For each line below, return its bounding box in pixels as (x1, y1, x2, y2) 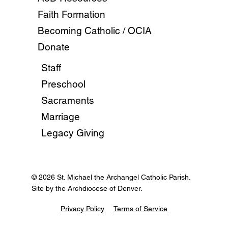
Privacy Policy (60, 204, 104, 213)
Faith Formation (38, 8, 106, 20)
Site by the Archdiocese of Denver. (31, 184, 142, 192)
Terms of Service (113, 204, 167, 213)
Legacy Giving (41, 127, 105, 138)
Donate (38, 41, 70, 52)
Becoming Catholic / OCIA (38, 24, 152, 36)
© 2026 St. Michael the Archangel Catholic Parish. (31, 173, 190, 181)
